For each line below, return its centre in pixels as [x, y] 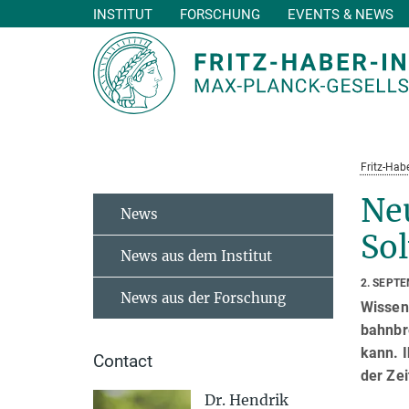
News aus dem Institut [196, 256]
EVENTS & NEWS [341, 15]
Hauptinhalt [42, 17]
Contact [123, 361]
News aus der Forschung [203, 298]
